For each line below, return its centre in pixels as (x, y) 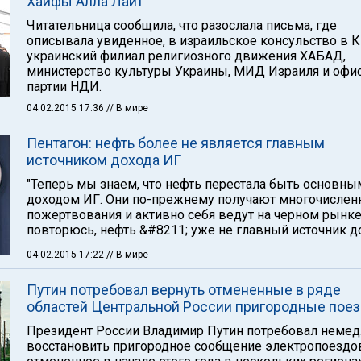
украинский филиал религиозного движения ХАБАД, (186, 56)
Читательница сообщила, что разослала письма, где (182, 25)
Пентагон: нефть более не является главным (176, 143)
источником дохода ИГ (104, 160)
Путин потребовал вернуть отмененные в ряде (184, 290)
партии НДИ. (64, 87)
